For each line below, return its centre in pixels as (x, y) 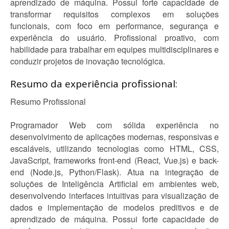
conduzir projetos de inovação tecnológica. (88, 61)
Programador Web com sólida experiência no (114, 125)
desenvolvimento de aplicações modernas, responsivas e (114, 137)
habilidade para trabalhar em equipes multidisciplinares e (114, 49)
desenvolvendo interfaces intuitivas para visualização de (114, 196)
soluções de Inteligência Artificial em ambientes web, (114, 184)
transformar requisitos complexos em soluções (114, 14)
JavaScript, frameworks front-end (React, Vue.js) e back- (114, 160)
